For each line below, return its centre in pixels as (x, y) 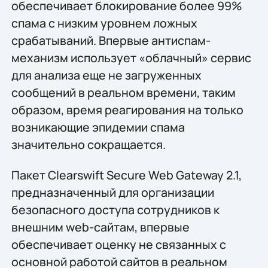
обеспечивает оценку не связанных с (118, 245)
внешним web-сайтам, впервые (100, 227)
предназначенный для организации (112, 193)
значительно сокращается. (88, 144)
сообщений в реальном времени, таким (123, 92)
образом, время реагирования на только (127, 109)
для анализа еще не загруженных (106, 75)
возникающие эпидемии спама (98, 127)
